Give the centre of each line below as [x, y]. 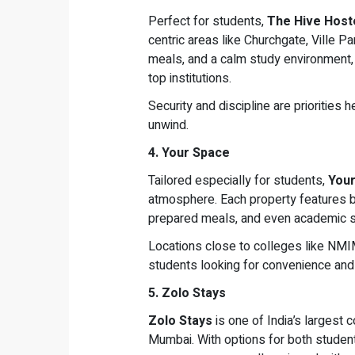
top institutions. [190, 79]
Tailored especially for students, [238, 181]
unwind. [168, 126]
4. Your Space [189, 153]
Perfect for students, [208, 22]
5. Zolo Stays [187, 294]
